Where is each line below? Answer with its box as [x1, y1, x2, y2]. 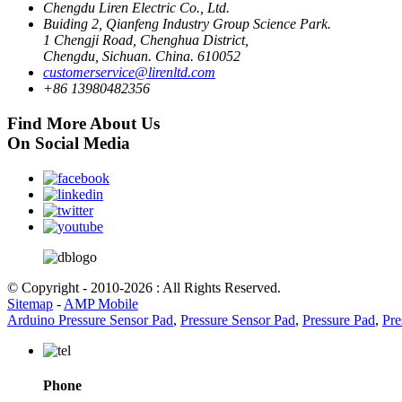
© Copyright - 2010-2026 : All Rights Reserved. [7, 279, 281, 295]
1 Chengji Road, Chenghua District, [43, 32, 249, 48]
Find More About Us [7, 114, 160, 134]
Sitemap [7, 295, 53, 311]
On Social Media [7, 134, 130, 153]
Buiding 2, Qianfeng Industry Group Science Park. [43, 16, 331, 32]
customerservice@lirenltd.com [43, 65, 215, 81]
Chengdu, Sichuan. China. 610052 [43, 48, 240, 65]
